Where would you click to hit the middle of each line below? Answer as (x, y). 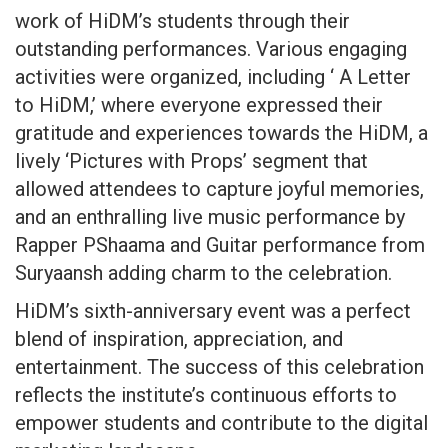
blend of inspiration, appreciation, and (179, 338)
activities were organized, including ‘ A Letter (213, 76)
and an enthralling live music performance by (210, 216)
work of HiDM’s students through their (182, 20)
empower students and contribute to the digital (221, 422)
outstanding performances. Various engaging (211, 48)
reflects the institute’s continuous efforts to (206, 394)
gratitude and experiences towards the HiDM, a (221, 132)
